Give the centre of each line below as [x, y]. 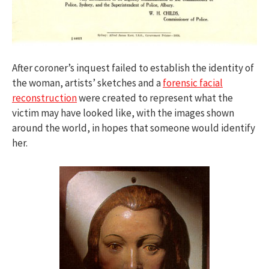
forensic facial [193, 83]
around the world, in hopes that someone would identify [134, 128]
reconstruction [44, 98]
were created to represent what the [155, 98]
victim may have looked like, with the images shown [123, 113]
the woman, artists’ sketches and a [87, 83]
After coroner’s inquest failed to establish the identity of [133, 68]
